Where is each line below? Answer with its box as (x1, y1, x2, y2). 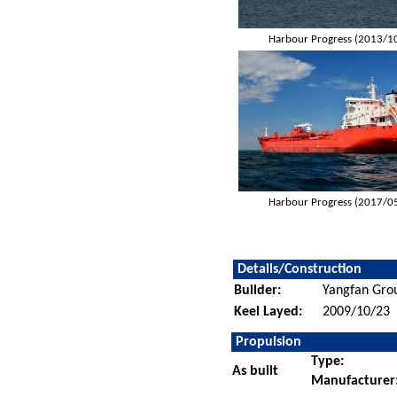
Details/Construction (237, 261, 362, 276)
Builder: (234, 283, 282, 298)
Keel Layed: (234, 304, 303, 319)
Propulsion (236, 334, 302, 349)
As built (232, 363, 279, 378)
